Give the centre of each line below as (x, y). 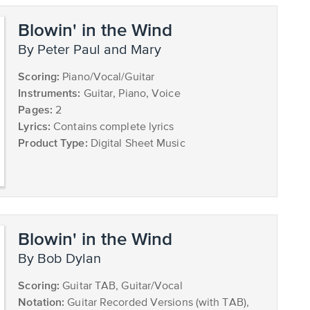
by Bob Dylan (64, 259)
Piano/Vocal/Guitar (107, 77)
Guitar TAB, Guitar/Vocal (121, 287)
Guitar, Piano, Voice (130, 94)
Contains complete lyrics (112, 127)
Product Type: (53, 142)
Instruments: (49, 92)
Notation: (42, 302)
